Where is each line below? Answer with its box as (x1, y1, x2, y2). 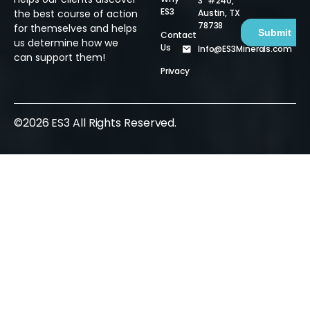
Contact (160, 28, 197, 41)
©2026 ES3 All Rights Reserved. (14, 114, 177, 131)
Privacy (160, 64, 190, 77)
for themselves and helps (14, 21, 137, 35)
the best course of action (14, 6, 138, 21)
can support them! (14, 50, 105, 64)
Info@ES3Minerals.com (197, 42, 292, 55)
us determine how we (14, 35, 118, 50)
